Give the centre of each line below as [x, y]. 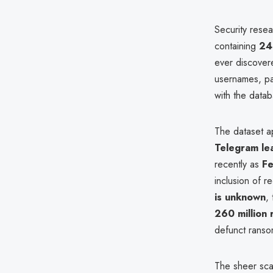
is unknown [240, 197]
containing [237, 46]
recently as [238, 164]
